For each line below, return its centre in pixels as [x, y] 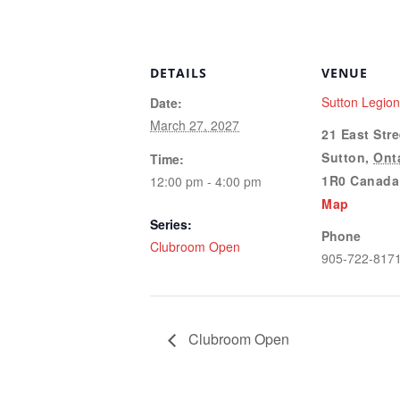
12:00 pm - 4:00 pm [206, 182]
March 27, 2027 [195, 125]
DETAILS [179, 73]
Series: [171, 225]
